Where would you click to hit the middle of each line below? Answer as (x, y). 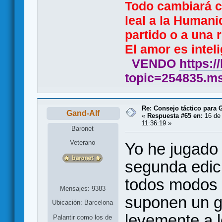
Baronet (83, 129)
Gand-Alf (83, 113)
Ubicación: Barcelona (83, 203)
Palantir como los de (83, 217)
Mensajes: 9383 (83, 189)
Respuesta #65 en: (175, 116)
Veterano (83, 143)
